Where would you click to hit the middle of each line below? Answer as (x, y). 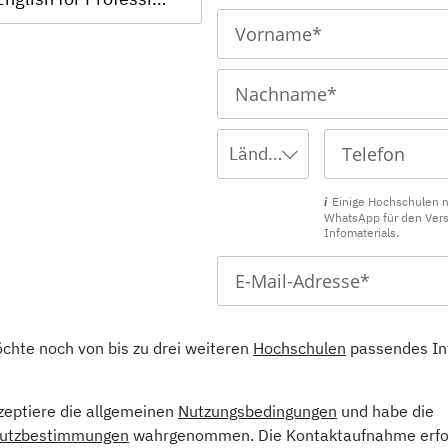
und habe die (385, 411)
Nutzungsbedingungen (257, 411)
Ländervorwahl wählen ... (274, 153)
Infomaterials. (361, 232)
